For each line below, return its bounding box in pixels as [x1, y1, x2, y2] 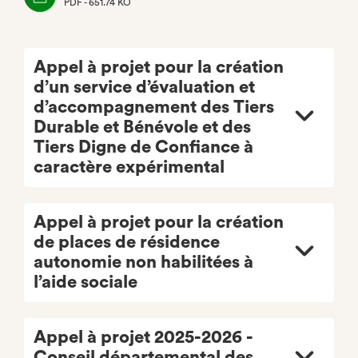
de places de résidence [34, 233, 220, 251]
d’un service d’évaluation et [34, 78, 255, 96]
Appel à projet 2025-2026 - [34, 328, 253, 346]
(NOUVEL [64, 12, 106, 22]
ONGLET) [64, 27, 106, 38]
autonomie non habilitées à [34, 253, 253, 271]
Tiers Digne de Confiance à [34, 137, 253, 156]
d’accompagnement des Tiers [34, 97, 274, 116]
